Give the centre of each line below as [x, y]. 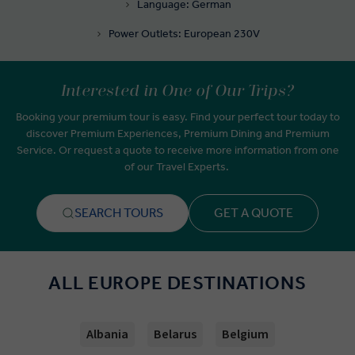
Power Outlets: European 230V [184, 34]
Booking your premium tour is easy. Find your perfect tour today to [177, 117]
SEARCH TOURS [119, 213]
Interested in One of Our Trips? [177, 92]
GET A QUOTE [254, 213]
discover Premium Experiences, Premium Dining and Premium [177, 134]
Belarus [175, 335]
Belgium [245, 335]
